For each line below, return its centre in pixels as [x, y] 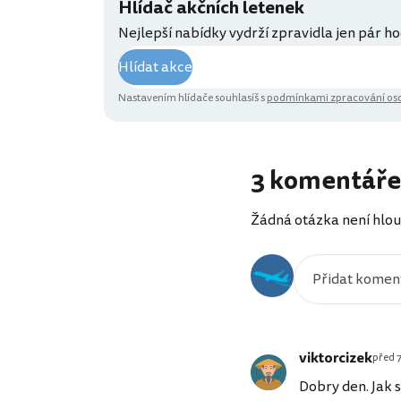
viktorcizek [336, 358]
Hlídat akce [155, 68]
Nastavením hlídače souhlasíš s [192, 98]
